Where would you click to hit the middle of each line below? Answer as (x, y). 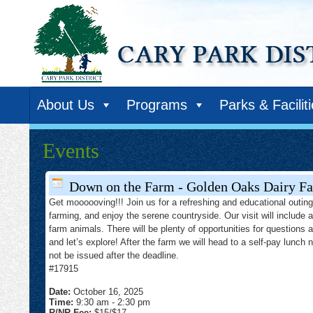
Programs (157, 105)
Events (71, 151)
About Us (66, 105)
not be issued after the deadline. (114, 255)
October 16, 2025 (108, 292)
